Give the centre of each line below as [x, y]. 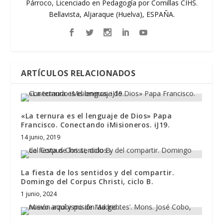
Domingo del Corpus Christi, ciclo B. [87, 182]
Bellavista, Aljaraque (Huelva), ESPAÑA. [111, 14]
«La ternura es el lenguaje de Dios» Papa [97, 116]
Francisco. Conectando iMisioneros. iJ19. [96, 125]
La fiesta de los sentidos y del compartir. [98, 173]
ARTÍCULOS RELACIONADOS [78, 73]
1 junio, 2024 [39, 194]
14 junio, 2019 [41, 137]
